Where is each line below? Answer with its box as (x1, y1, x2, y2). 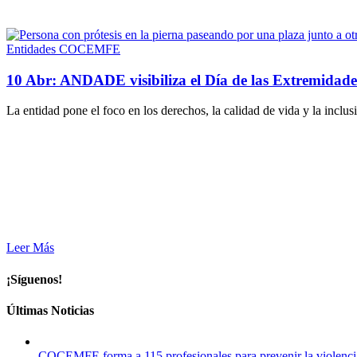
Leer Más (6, 241, 54, 255)
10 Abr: (6, 71, 60, 88)
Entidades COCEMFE (6, 41, 120, 56)
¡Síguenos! (6, 272, 62, 286)
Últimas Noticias (6, 303, 94, 317)
